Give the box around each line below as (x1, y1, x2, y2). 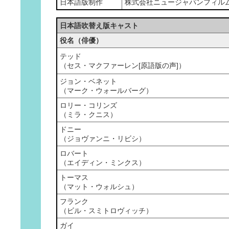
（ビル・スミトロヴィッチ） (60, 207, 153, 215)
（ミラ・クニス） (60, 110, 117, 119)
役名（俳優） (60, 36, 103, 44)
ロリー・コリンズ (60, 101, 117, 109)
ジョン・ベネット (60, 77, 117, 85)
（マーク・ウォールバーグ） (60, 86, 153, 95)
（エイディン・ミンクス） (60, 158, 146, 167)
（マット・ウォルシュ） (60, 182, 139, 191)
